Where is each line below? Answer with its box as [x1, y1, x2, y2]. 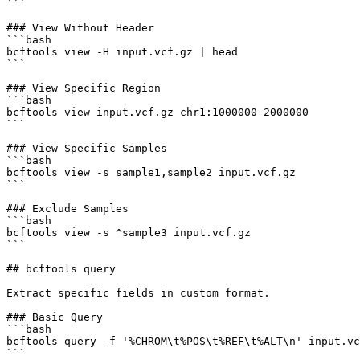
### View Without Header [6, 21, 154, 34]
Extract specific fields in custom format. [6, 286, 270, 299]
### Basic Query [6, 310, 103, 323]
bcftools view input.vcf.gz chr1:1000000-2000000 [6, 105, 309, 118]
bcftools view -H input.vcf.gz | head [6, 45, 238, 58]
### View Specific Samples [6, 141, 167, 154]
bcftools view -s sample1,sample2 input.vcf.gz [6, 166, 296, 178]
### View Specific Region [6, 81, 161, 94]
